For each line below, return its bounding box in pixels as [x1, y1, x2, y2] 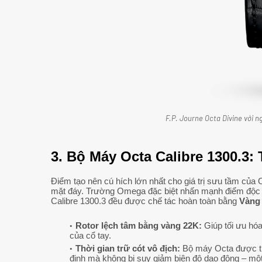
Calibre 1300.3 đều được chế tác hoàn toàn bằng [51, 196, 239, 206]
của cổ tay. [70, 230, 111, 241]
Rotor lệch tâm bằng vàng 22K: [75, 220, 202, 231]
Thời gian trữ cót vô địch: [75, 243, 180, 254]
